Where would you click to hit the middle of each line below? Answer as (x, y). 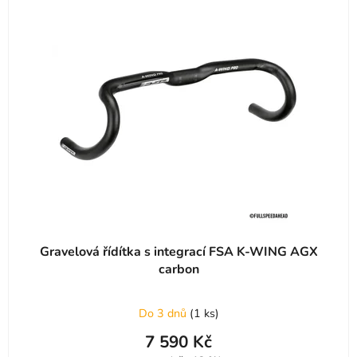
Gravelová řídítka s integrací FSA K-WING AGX (178, 251)
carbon (178, 269)
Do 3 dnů (164, 313)
